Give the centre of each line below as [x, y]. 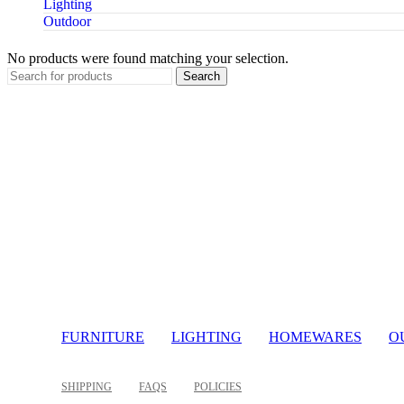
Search [202, 76]
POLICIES [218, 386]
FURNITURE [103, 336]
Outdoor [67, 21]
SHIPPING [87, 386]
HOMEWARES [315, 336]
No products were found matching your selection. [148, 58]
